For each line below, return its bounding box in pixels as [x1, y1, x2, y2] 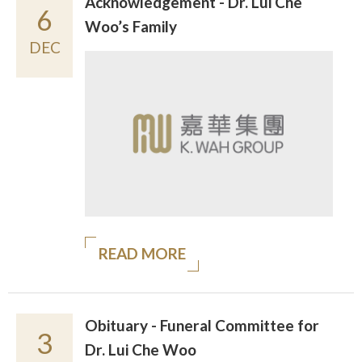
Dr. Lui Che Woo [85, 339, 196, 359]
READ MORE [99, 243, 186, 263]
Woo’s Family [85, 17, 177, 36]
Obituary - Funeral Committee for [85, 315, 319, 335]
